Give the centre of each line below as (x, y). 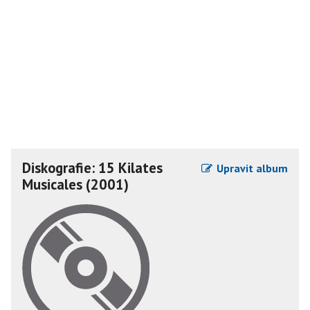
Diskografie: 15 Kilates (92, 168)
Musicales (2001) (75, 184)
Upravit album (251, 168)
